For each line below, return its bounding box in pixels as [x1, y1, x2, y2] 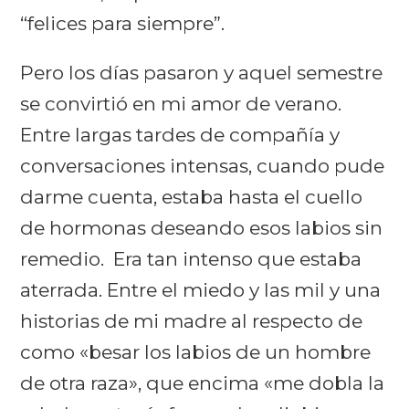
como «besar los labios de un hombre [20, 340, 372, 363]
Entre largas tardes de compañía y [20, 122, 341, 146]
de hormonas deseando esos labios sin [20, 215, 383, 239]
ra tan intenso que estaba [125, 246, 362, 270]
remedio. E [20, 246, 126, 270]
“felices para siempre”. [20, 11, 225, 35]
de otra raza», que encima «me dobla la [20, 371, 385, 394]
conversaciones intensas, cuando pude [20, 153, 385, 177]
